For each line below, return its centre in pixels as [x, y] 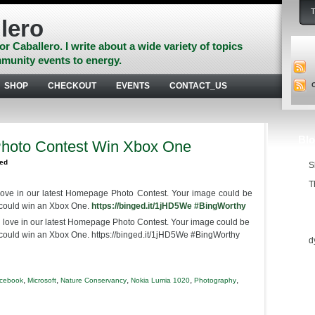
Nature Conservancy [94, 280]
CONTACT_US [198, 86]
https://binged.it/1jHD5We [142, 206]
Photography [215, 280]
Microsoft [42, 280]
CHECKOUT [72, 86]
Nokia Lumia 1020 [160, 280]
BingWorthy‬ [223, 206]
